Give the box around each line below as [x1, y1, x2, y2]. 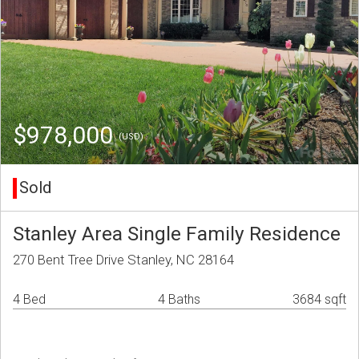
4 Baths [158, 292, 200, 308]
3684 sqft [292, 292, 346, 308]
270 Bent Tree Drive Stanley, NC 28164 [13, 252, 234, 268]
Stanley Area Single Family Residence [13, 222, 341, 246]
